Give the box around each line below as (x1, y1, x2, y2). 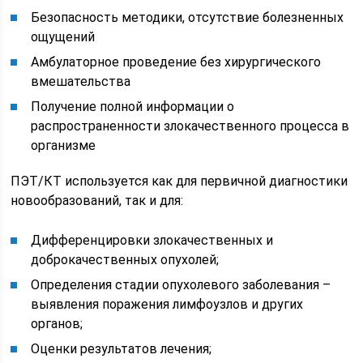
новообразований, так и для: (11, 193, 184, 208)
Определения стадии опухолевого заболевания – (31, 277, 331, 293)
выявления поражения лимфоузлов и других (31, 297, 304, 312)
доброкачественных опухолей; (31, 252, 220, 267)
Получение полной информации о (31, 99, 235, 114)
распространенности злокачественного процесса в (31, 118, 350, 134)
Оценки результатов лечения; (31, 341, 212, 357)
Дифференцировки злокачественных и (31, 233, 274, 248)
